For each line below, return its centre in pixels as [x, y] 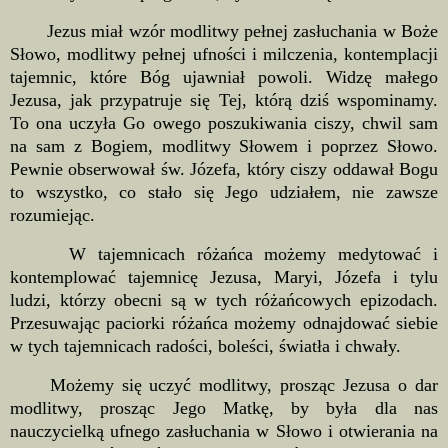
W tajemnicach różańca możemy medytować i [224, 254]
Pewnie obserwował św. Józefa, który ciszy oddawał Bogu [224, 169]
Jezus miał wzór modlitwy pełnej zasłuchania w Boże [224, 31]
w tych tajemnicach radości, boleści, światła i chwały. [208, 346]
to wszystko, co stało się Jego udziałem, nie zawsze [224, 192]
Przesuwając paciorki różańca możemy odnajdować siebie [224, 323]
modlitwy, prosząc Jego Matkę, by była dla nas [224, 407]
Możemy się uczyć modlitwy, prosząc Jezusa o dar [224, 384]
